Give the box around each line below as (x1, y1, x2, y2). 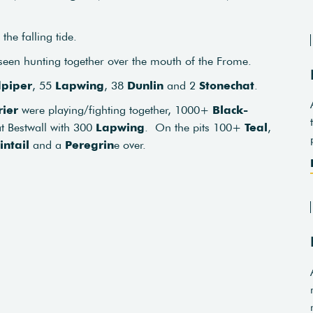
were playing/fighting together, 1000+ (18, 103, 212, 117)
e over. (114, 138, 146, 152)
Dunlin (127, 78, 163, 92)
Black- (212, 103, 248, 117)
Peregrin (65, 138, 114, 152)
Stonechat (199, 78, 254, 92)
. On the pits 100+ (145, 120, 245, 134)
